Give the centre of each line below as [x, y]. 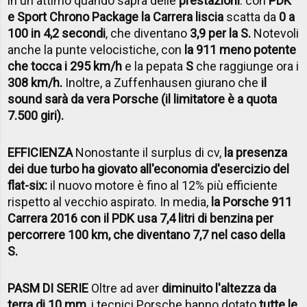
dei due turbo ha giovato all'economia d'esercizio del [149, 169]
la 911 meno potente [241, 49]
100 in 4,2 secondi [57, 33]
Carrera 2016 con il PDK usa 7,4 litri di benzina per [141, 218]
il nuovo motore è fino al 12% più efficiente [163, 185]
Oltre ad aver [127, 288]
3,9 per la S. [221, 33]
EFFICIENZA [40, 152]
